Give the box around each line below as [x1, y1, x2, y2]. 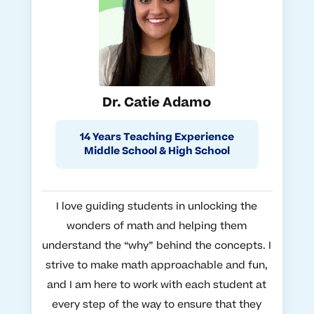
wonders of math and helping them [67, 218, 247, 233]
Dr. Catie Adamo [102, 93, 212, 112]
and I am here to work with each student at [47, 277, 267, 292]
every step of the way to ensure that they [52, 296, 262, 312]
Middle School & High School [83, 144, 230, 158]
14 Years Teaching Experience [79, 130, 234, 144]
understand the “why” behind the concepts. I [42, 238, 272, 253]
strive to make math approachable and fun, [46, 257, 268, 273]
